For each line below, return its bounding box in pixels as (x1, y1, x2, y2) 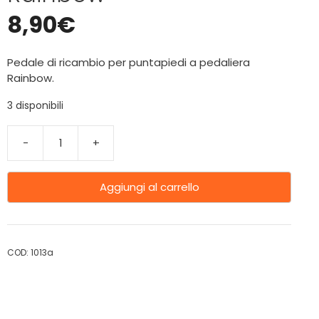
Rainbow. (7, 70, 55, 85)
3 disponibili (7, 99, 64, 113)
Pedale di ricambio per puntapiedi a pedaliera (7, 55, 251, 70)
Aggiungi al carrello (99, 179, 199, 194)
